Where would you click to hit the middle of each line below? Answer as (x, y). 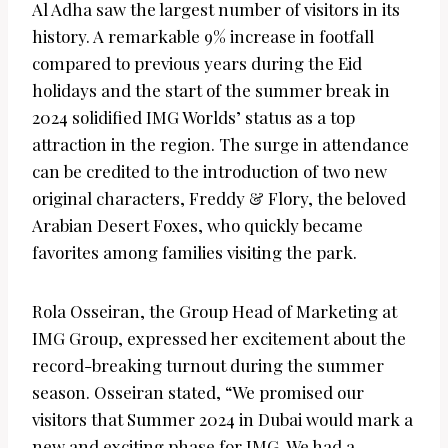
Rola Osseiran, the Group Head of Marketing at (214, 310)
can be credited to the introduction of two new (209, 170)
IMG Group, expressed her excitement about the (219, 337)
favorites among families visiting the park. (194, 251)
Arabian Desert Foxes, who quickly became (197, 224)
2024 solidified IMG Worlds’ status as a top (193, 116)
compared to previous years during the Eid (197, 62)
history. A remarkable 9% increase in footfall (203, 35)
